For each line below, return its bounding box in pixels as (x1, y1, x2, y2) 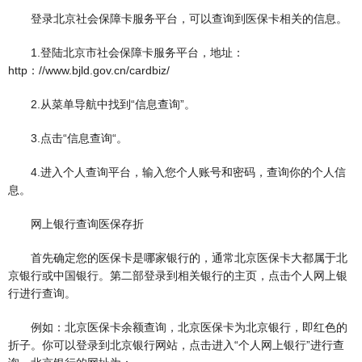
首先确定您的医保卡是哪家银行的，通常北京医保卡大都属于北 (8, 251, 347, 265)
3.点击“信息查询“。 (8, 132, 128, 145)
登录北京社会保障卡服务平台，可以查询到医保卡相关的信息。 (8, 12, 347, 26)
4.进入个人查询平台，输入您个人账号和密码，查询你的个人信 (8, 166, 346, 179)
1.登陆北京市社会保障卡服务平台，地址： (8, 46, 244, 60)
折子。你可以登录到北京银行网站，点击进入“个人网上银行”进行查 (8, 339, 344, 352)
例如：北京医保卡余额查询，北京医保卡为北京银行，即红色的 (8, 321, 347, 335)
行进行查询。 (8, 287, 76, 301)
